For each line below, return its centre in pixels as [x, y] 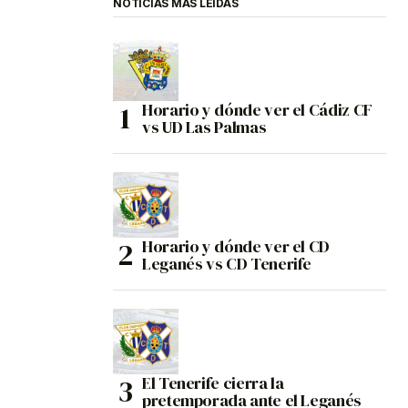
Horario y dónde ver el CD [236, 247]
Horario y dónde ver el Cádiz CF [257, 110]
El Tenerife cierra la [213, 383]
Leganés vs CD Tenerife [227, 264]
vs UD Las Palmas [204, 127]
